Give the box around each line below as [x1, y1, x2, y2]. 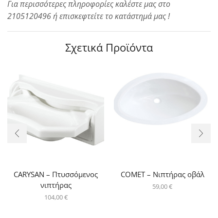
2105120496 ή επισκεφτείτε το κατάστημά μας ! [7, 11, 170, 22]
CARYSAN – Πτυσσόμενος [14, 169, 98, 179]
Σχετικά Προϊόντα [65, 39, 153, 55]
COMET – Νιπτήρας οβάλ [120, 169, 204, 179]
